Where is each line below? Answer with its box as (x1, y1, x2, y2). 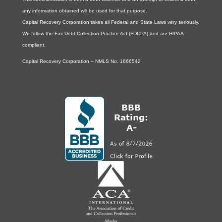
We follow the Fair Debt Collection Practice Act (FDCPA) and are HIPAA (22, 30, 183, 36)
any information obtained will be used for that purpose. (22, 7, 147, 13)
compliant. (22, 42, 46, 48)
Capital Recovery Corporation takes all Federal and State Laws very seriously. (22, 19, 199, 25)
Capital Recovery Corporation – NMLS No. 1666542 (22, 58, 141, 64)
